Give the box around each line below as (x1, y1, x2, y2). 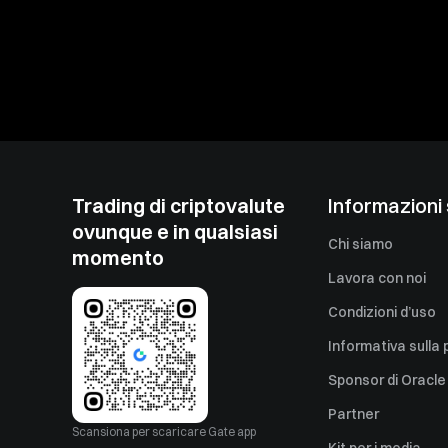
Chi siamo (328, 235, 393, 253)
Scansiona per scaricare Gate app (72, 424, 256, 439)
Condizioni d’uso (328, 303, 436, 321)
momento (72, 245, 164, 270)
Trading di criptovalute (72, 193, 285, 218)
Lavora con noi (328, 269, 426, 287)
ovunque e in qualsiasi (72, 219, 278, 244)
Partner (328, 405, 379, 423)
